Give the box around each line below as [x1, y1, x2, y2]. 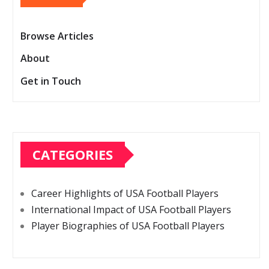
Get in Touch [20, 74, 81, 88]
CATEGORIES [32, 145, 113, 164]
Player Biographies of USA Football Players [31, 219, 225, 233]
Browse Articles [20, 29, 94, 43]
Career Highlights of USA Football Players [31, 187, 219, 201]
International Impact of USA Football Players [31, 203, 231, 217]
